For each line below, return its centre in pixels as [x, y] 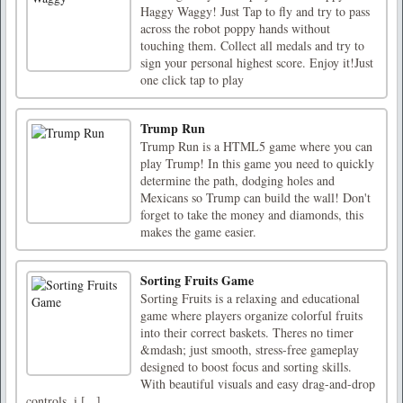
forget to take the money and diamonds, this [252, 215]
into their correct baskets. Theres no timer [247, 332]
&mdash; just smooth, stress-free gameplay [250, 349]
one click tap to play [192, 80]
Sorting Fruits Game [197, 280]
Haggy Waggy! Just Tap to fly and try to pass [255, 11]
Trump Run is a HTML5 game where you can [256, 146]
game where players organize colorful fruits [251, 315]
